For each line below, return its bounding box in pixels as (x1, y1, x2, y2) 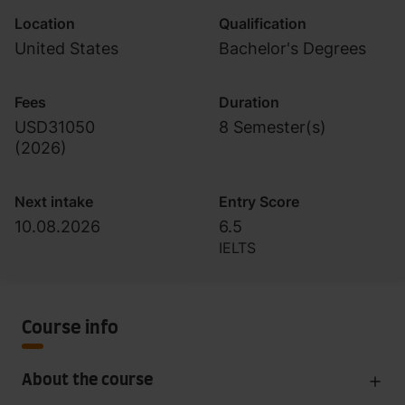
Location (14, 14, 75, 33)
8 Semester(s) (219, 118, 326, 137)
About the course (22, 372, 153, 389)
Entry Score (219, 193, 299, 211)
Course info (22, 319, 118, 337)
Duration (219, 93, 279, 111)
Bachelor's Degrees (219, 39, 366, 58)
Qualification (219, 14, 306, 33)
